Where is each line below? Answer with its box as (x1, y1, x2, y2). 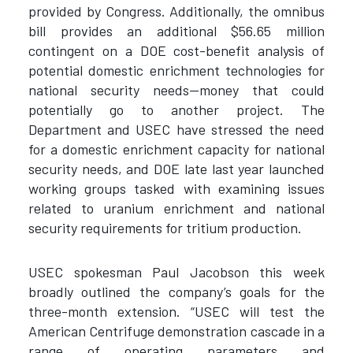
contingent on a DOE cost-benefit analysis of (28, 41, 325, 59)
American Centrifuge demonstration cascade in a (28, 322, 325, 340)
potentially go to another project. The (28, 100, 325, 118)
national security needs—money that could (28, 80, 325, 98)
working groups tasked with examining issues (28, 179, 325, 197)
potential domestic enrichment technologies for (28, 61, 325, 79)
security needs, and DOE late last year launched (28, 159, 325, 177)
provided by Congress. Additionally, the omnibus (28, 2, 325, 20)
